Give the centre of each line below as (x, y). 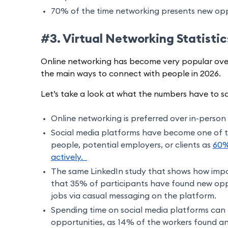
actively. (69, 158)
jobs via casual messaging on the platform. (134, 196)
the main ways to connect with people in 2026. (132, 74)
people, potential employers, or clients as (132, 145)
